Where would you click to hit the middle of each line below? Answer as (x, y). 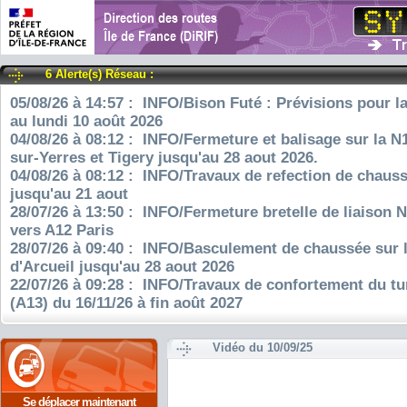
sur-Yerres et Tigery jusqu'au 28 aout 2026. (164, 158)
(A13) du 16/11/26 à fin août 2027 (126, 303)
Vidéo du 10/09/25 (263, 347)
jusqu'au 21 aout (69, 194)
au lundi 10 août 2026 (86, 121)
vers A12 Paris (62, 230)
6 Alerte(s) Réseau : (99, 74)
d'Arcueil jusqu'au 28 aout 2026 (122, 267)
